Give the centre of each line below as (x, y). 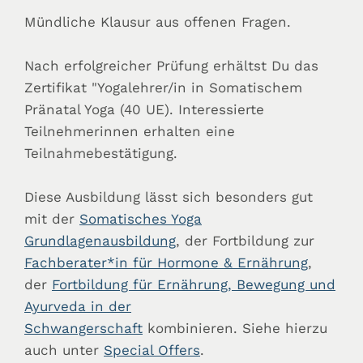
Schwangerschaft (83, 329)
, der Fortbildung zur (245, 241)
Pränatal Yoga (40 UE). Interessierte (144, 110)
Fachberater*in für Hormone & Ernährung (166, 263)
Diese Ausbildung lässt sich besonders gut (169, 197)
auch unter (64, 350)
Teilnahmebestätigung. (101, 154)
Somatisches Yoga (141, 219)
